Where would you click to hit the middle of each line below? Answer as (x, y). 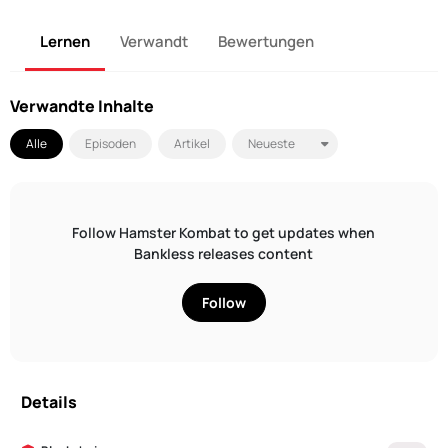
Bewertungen (266, 41)
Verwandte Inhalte (82, 106)
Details (49, 402)
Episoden (111, 143)
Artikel (192, 143)
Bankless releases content (224, 253)
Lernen (65, 41)
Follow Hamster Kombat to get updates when (224, 232)
